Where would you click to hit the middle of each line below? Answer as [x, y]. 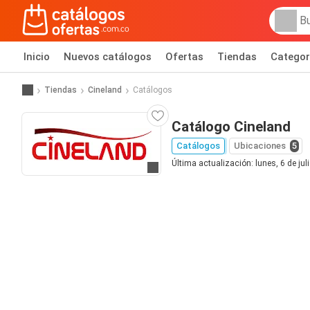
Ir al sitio [172, 168]
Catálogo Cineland [231, 127]
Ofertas [184, 57]
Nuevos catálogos [108, 57]
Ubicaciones [260, 146]
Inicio [37, 57]
